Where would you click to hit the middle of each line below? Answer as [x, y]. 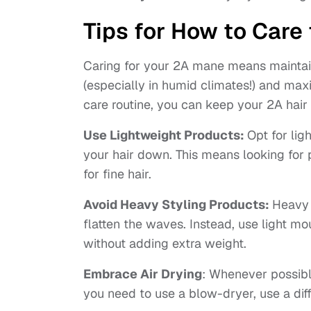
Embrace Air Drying [143, 274]
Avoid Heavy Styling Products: [178, 205]
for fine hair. [117, 174]
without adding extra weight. [165, 244]
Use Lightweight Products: [165, 135]
